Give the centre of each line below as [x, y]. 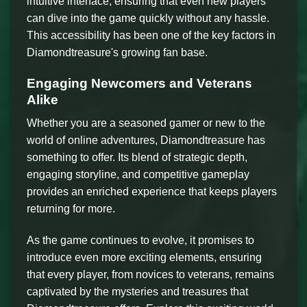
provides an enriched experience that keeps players [152, 192]
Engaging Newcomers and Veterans [139, 83]
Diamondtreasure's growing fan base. [117, 52]
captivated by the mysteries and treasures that [137, 292]
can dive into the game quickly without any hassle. [148, 18]
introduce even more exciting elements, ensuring [144, 258]
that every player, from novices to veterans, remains [150, 275]
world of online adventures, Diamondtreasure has [146, 140]
